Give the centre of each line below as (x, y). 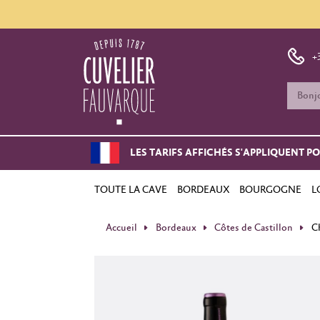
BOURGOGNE (271, 190)
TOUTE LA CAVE (131, 190)
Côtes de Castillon (254, 227)
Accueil (121, 227)
